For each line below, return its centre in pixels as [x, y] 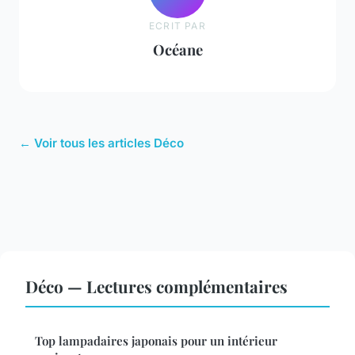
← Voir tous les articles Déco [101, 143]
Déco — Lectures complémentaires [157, 286]
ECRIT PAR [177, 25]
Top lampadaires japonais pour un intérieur [156, 341]
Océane [177, 49]
